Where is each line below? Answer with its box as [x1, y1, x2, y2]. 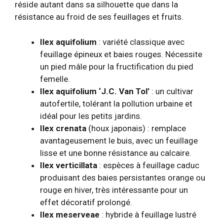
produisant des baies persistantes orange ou [40, 172, 205, 183]
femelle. [40, 74, 70, 84]
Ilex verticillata [40, 160, 97, 170]
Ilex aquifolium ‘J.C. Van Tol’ [40, 86, 149, 96]
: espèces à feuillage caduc [97, 160, 199, 170]
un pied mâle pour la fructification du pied [40, 61, 193, 72]
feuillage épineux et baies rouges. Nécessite [40, 49, 202, 59]
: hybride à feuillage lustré [100, 209, 196, 220]
